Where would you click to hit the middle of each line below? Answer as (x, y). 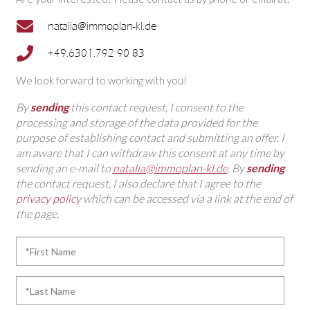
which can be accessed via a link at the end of (188, 198)
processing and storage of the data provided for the (136, 122)
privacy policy (49, 198)
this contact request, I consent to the (156, 107)
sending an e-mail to (64, 167)
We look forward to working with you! (101, 80)
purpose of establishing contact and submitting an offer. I (150, 137)
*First (28, 245)
